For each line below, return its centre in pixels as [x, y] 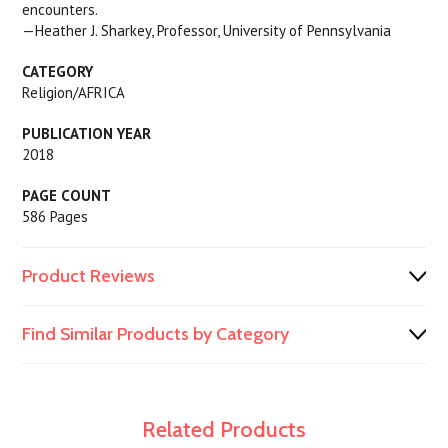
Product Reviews [89, 276]
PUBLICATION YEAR [87, 133]
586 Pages [55, 216]
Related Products [224, 429]
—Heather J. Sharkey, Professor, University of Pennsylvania [207, 30]
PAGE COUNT [67, 195]
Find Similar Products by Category [156, 334]
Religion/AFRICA [74, 92]
